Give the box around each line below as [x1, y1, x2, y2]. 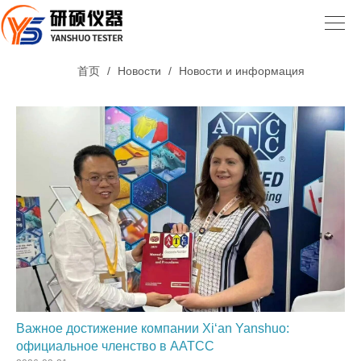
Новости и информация [178, 64, 305, 77]
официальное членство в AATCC [16, 339, 214, 353]
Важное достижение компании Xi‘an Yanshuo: [16, 322, 289, 335]
